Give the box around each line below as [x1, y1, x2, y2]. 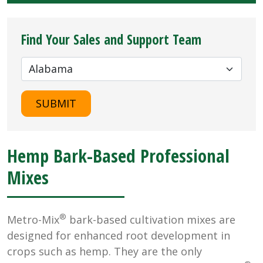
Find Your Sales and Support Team [21, 29, 201, 49]
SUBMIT [36, 96, 76, 110]
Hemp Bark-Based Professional [7, 143, 230, 168]
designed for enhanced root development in [7, 228, 230, 242]
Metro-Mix [7, 212, 59, 227]
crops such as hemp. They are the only [7, 244, 202, 258]
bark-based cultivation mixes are [66, 212, 235, 227]
